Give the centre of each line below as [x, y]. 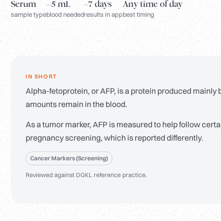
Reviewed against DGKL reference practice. [86, 175]
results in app [103, 15]
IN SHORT [41, 77]
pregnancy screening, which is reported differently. [114, 138]
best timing [139, 15]
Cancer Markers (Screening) [69, 158]
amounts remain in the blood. [76, 104]
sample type [29, 15]
